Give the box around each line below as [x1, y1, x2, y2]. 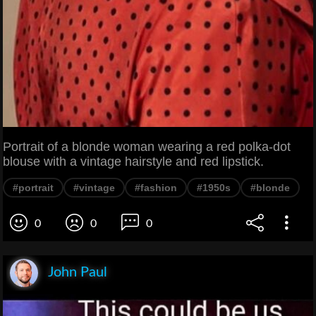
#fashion [135, 182, 177, 194]
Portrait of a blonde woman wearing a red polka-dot [3, 140, 291, 154]
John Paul [48, 265, 107, 280]
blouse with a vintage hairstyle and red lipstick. [3, 154, 264, 169]
